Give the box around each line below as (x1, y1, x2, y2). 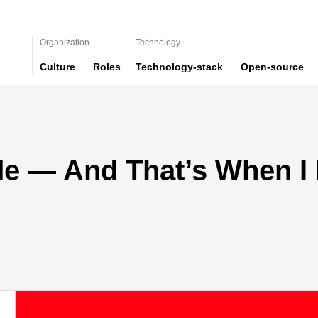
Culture (40, 61, 75, 72)
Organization (40, 38, 89, 48)
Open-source (241, 61, 304, 72)
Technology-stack (136, 61, 223, 72)
